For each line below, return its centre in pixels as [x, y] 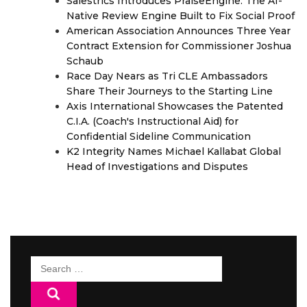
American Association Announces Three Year [179, 31]
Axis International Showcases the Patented [175, 107]
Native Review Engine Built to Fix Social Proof [181, 16]
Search [49, 264]
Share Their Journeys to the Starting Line [170, 91]
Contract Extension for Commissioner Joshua [179, 46]
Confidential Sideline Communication [159, 137]
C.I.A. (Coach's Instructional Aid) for [152, 122]
